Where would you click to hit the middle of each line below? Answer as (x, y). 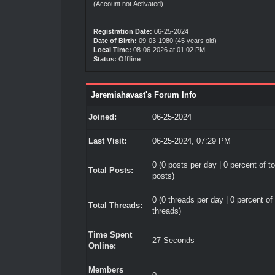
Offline (129, 59)
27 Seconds (173, 240)
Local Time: (112, 50)
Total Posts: (110, 170)
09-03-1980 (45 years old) (176, 41)
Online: (102, 246)
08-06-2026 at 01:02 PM (168, 50)
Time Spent (110, 235)
